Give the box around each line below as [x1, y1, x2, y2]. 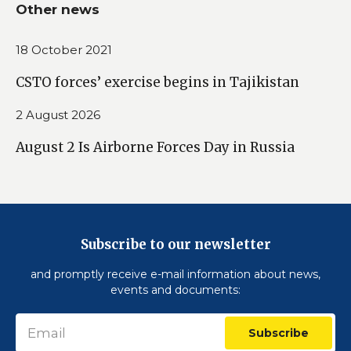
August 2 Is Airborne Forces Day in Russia [16, 138, 295, 156]
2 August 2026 [16, 107, 100, 122]
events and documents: [110, 283, 241, 297]
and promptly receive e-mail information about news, [31, 267, 320, 281]
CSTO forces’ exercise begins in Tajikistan [16, 73, 299, 91]
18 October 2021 [16, 42, 112, 57]
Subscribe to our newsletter [80, 236, 271, 253]
